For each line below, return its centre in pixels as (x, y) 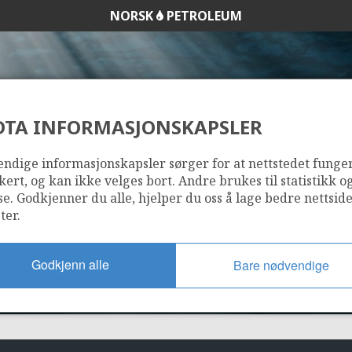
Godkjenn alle (70, 264)
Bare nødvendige (281, 265)
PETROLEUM (203, 16)
